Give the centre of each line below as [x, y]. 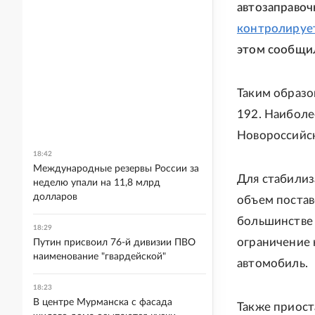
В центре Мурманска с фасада [103, 302]
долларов [55, 197]
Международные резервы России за [116, 169]
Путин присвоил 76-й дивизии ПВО [114, 243]
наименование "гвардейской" [99, 257]
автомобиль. [272, 263]
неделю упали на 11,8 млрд [97, 183]
